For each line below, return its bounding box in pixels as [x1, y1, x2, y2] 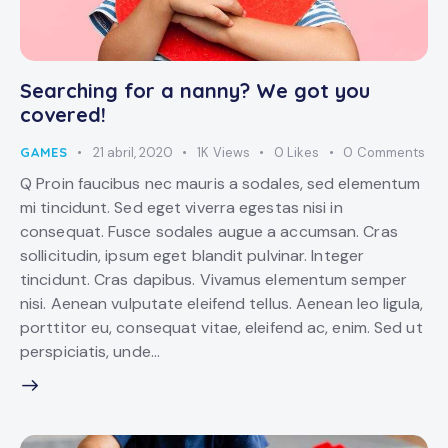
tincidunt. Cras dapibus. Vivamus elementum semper [20, 268, 407, 290]
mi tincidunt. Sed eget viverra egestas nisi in [20, 196, 343, 218]
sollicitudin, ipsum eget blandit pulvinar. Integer [20, 244, 365, 266]
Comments [357, 144, 426, 162]
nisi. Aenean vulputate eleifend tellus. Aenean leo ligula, [20, 292, 423, 314]
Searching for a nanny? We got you [20, 78, 370, 104]
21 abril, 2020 [92, 144, 173, 162]
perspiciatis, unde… [20, 340, 160, 362]
